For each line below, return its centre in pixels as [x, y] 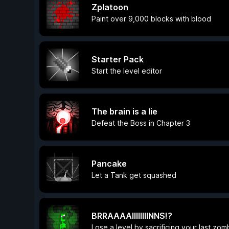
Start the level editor [127, 71]
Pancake [109, 164]
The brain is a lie [124, 111]
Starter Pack [118, 59]
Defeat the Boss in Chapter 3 [141, 123]
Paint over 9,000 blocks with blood [151, 19]
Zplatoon [110, 7]
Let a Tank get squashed [134, 175]
